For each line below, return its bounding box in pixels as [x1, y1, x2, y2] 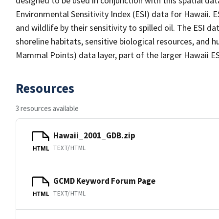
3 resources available [16, 104, 79, 113]
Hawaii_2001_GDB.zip [53, 130, 135, 141]
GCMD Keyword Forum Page [53, 175, 155, 186]
